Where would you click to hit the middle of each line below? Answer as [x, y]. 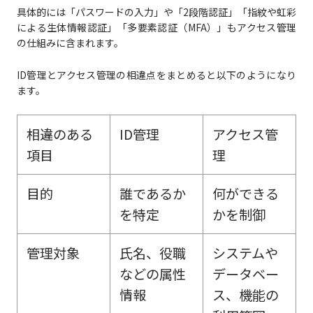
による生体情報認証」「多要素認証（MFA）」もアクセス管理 [156, 28]
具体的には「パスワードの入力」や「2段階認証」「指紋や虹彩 [156, 12]
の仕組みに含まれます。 [70, 43]
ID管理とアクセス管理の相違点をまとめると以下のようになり [156, 75]
